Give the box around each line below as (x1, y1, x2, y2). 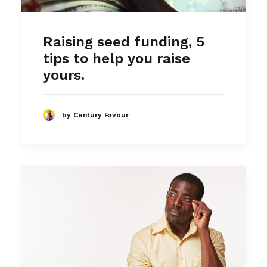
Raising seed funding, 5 (43, 33, 204, 51)
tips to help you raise (43, 50, 190, 67)
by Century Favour (62, 110, 129, 119)
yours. (43, 67, 85, 84)
